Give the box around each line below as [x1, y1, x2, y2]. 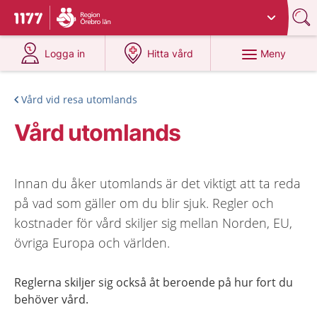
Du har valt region [61, 6, 146, 18]
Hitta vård [147, 47, 194, 59]
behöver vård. [14, 292, 88, 307]
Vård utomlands [14, 119, 181, 146]
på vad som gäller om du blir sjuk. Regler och [14, 195, 274, 212]
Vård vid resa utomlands [21, 93, 137, 106]
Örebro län [146, 6, 195, 18]
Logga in [45, 47, 86, 59]
